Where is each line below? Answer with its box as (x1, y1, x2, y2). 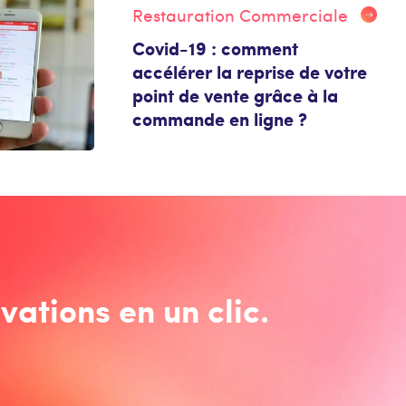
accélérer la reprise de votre (131, 59, 367, 85)
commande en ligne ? (131, 106, 307, 132)
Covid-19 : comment (131, 35, 298, 62)
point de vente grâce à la (131, 82, 338, 109)
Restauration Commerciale (131, 3, 348, 27)
